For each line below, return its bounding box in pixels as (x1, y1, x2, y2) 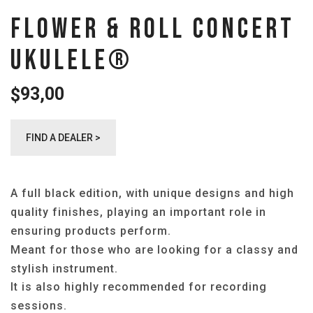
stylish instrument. (10, 261, 118, 275)
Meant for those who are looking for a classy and (10, 242, 298, 256)
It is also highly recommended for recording (10, 280, 267, 294)
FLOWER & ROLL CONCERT (10, 12, 295, 46)
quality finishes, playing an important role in (10, 205, 266, 219)
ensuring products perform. (10, 224, 171, 238)
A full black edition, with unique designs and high (10, 187, 294, 201)
